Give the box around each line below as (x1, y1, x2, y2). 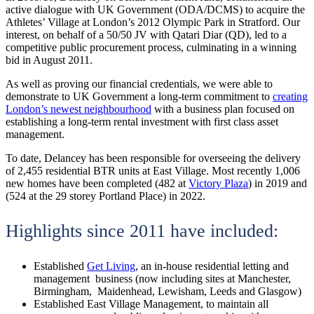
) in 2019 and (248, 177, 307, 190)
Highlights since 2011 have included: (6, 221, 278, 242)
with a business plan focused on (151, 103, 294, 116)
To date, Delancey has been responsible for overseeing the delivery (6, 152, 301, 165)
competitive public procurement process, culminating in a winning (6, 41, 296, 54)
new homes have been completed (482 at (6, 177, 189, 190)
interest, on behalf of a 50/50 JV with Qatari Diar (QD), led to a (6, 29, 287, 41)
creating (273, 90, 308, 103)
